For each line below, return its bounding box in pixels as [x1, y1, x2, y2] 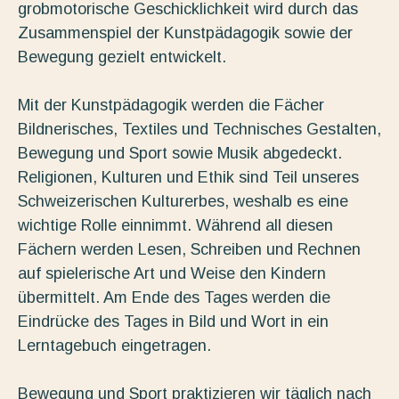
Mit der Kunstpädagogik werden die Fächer [18, 96, 324, 115]
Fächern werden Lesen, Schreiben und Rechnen [18, 240, 361, 259]
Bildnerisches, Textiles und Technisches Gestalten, [18, 120, 381, 139]
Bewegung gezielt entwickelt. [18, 48, 226, 67]
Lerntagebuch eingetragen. [18, 337, 211, 355]
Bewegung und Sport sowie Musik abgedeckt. [18, 144, 342, 163]
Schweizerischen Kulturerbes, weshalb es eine [18, 192, 348, 211]
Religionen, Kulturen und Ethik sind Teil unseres [18, 168, 359, 187]
